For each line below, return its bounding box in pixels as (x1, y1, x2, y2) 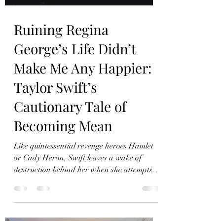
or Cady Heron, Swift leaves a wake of (14, 152, 142, 163)
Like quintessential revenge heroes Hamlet (14, 141, 153, 151)
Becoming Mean (14, 116, 112, 135)
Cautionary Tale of (14, 97, 126, 115)
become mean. (14, 176, 60, 186)
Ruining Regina (14, 20, 109, 38)
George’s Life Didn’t (14, 39, 136, 58)
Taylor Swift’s (14, 77, 97, 96)
